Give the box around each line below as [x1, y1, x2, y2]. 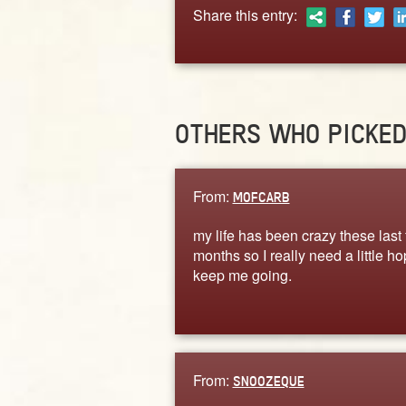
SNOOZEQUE [232, 372, 304, 390]
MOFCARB [232, 188, 290, 206]
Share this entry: [192, 4, 297, 25]
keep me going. [192, 264, 292, 285]
